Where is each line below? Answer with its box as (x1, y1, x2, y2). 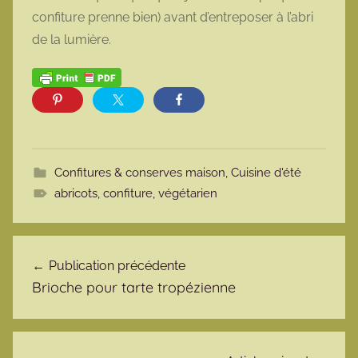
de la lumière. (32, 31, 111, 47)
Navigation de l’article (12, 237, 229, 261)
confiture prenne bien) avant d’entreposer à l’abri (32, 9, 313, 25)
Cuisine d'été (230, 165, 301, 180)
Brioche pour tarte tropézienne (32, 277, 236, 296)
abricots (54, 185, 97, 201)
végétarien (157, 185, 217, 201)
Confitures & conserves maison (54, 165, 225, 180)
